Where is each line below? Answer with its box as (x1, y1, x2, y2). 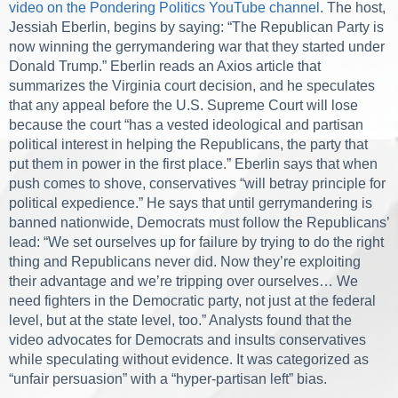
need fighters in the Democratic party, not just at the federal (9, 293, 376, 309)
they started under (268, 39, 385, 55)
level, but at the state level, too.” (9, 313, 206, 329)
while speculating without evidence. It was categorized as (9, 352, 369, 368)
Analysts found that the (206, 313, 352, 329)
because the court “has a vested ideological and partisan (9, 117, 363, 133)
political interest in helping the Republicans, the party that (9, 137, 368, 153)
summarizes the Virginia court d (9, 78, 207, 94)
